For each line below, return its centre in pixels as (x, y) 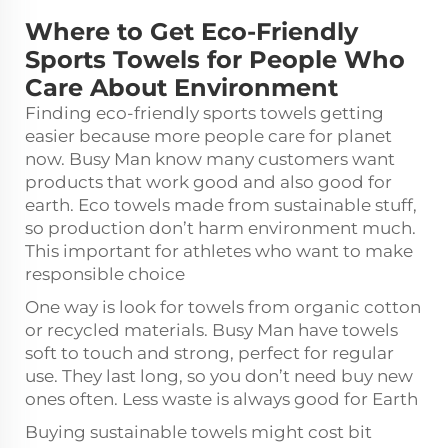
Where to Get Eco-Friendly (191, 31)
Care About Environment (181, 87)
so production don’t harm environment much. (220, 227)
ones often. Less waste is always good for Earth (221, 398)
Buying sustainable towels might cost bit (198, 431)
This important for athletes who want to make (219, 250)
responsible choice (105, 273)
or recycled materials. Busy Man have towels (211, 329)
